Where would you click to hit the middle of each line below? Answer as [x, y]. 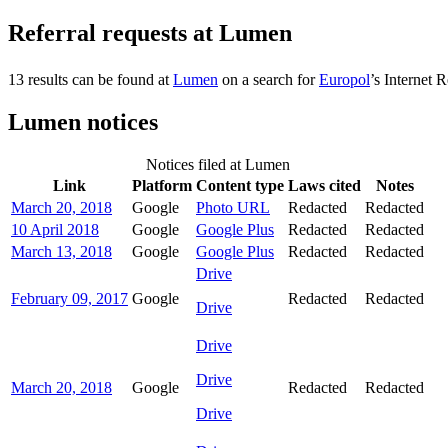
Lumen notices [83, 122]
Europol [344, 80]
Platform [162, 186]
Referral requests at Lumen [150, 33]
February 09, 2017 [69, 299]
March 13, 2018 [61, 252]
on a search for [268, 80]
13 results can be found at [90, 80]
